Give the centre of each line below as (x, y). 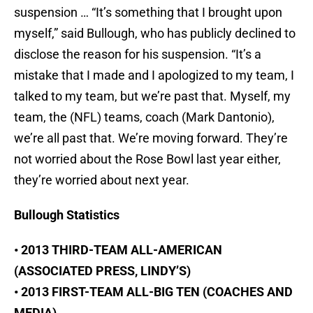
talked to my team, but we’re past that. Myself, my (152, 96)
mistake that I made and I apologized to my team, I (154, 75)
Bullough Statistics (67, 215)
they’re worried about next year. (102, 180)
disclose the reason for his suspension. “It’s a (138, 54)
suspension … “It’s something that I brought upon (148, 13)
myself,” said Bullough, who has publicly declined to (155, 34)
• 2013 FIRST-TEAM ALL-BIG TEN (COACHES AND (153, 292)
